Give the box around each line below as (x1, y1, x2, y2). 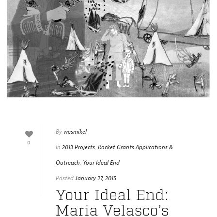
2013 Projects (62, 143, 95, 152)
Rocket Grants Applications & (98, 143, 173, 152)
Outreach (56, 159, 80, 167)
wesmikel (63, 128, 87, 136)
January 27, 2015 (75, 174, 116, 183)
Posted (56, 174, 74, 183)
